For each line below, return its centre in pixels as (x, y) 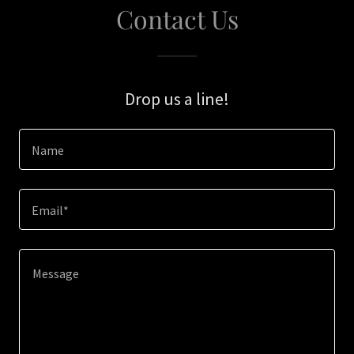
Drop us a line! (177, 99)
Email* (50, 211)
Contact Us (177, 19)
